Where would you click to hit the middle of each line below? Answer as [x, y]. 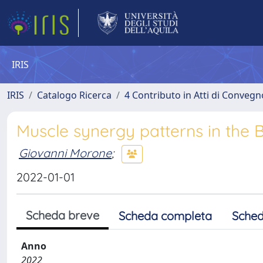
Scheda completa [165, 216]
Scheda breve [63, 215]
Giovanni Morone [65, 153]
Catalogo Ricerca [74, 95]
